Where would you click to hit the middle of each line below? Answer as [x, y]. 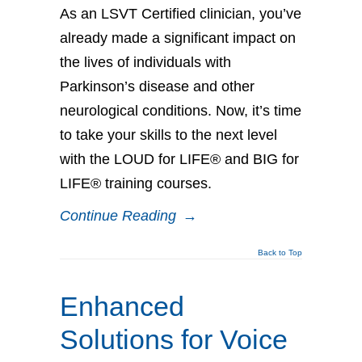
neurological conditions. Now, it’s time [181, 111]
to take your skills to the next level [168, 135]
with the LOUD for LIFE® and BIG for [179, 159]
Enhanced [122, 306]
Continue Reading [118, 216]
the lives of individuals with [145, 62]
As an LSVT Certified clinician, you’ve [181, 14]
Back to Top [280, 253]
